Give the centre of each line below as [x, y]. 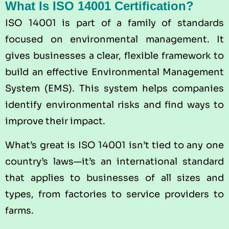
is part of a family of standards [140, 23]
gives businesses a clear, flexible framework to [114, 56]
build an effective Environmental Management [114, 72]
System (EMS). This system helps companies [114, 89]
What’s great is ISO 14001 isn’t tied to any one [114, 145]
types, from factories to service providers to [114, 194]
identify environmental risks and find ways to [114, 105]
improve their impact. [55, 121]
